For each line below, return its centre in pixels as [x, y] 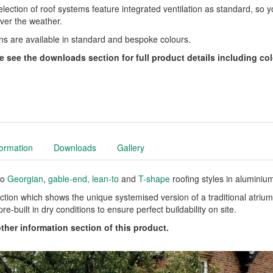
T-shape [155, 179]
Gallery [131, 147]
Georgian [25, 179]
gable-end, [69, 179]
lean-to [105, 179]
